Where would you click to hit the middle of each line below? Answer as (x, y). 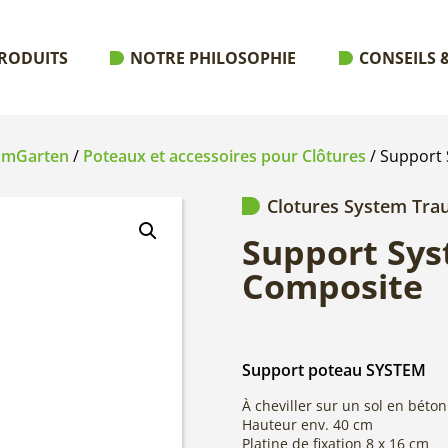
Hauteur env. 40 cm (307, 425)
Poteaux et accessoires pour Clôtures (224, 156)
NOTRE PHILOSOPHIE (213, 57)
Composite (332, 286)
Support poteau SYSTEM (334, 370)
